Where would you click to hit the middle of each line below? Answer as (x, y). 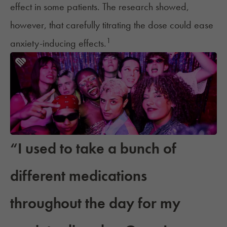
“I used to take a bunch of (93, 149)
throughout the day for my (95, 203)
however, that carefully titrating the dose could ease (112, 25)
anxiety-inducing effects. (58, 43)
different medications (79, 176)
